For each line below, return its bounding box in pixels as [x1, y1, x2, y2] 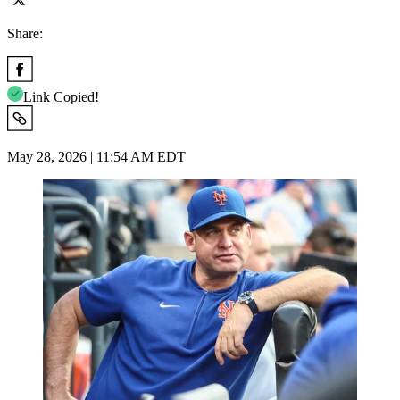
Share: [7, 25, 43, 41]
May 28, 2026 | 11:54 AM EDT [7, 148, 186, 164]
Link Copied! [23, 88, 99, 104]
